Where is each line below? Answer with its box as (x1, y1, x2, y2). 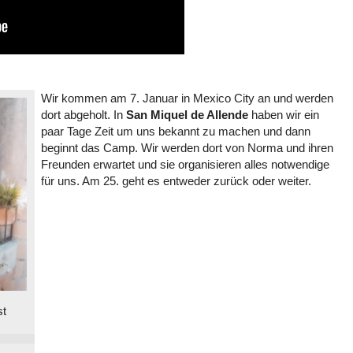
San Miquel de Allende (125, 108, 248, 122)
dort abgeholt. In (40, 108, 126, 122)
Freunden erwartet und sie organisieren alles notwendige (40, 158, 329, 172)
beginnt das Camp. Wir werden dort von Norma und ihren (40, 141, 333, 155)
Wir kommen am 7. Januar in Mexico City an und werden (40, 91, 333, 106)
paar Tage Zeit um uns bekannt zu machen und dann (40, 124, 310, 139)
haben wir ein (247, 108, 319, 122)
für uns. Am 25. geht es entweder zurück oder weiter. (40, 174, 311, 188)
